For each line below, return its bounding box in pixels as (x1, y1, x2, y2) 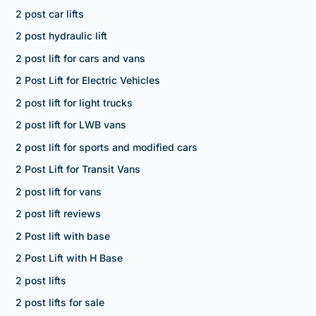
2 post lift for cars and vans (15, 51, 145, 64)
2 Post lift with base (15, 229, 110, 242)
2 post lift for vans (15, 185, 102, 197)
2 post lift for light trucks (15, 96, 133, 109)
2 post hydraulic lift (15, 30, 107, 42)
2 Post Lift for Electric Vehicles (15, 74, 160, 87)
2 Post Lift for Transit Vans (15, 163, 140, 176)
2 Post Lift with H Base (15, 252, 123, 265)
